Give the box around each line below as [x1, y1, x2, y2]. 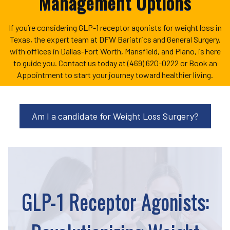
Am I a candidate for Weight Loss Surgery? [31, 110, 199, 122]
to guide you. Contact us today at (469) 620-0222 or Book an [13, 58, 217, 68]
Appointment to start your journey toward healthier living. [17, 70, 213, 80]
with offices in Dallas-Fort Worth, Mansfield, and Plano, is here [9, 46, 221, 56]
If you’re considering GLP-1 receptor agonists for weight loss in [8, 23, 222, 33]
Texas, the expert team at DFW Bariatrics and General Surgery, [9, 34, 221, 45]
